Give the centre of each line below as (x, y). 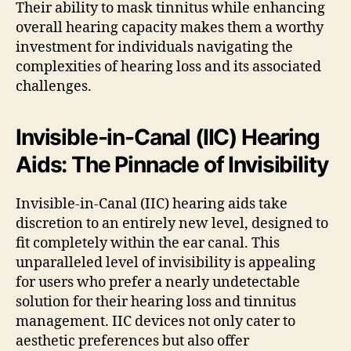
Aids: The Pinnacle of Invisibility (172, 164)
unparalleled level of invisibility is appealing (166, 262)
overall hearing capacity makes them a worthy (170, 27)
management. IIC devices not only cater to (156, 321)
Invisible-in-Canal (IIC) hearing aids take (152, 204)
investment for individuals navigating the (154, 47)
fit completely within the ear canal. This (148, 243)
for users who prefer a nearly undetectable (158, 282)
